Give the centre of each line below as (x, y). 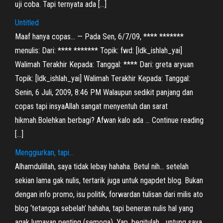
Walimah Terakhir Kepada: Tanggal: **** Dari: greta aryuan (104, 64)
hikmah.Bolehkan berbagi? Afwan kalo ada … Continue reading (109, 120)
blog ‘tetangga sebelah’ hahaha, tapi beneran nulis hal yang (104, 208)
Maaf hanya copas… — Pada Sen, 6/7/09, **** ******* (99, 37)
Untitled (27, 23)
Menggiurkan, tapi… (44, 153)
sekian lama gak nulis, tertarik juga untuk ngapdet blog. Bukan (109, 180)
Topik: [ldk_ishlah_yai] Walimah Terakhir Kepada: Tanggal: (103, 78)
